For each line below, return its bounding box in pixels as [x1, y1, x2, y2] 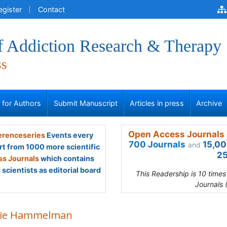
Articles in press [130, 99, 184, 107]
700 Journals [129, 139, 185, 149]
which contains [39, 154, 94, 163]
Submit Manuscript [53, 99, 118, 107]
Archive [196, 99, 222, 107]
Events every [45, 131, 93, 139]
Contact [38, 5, 65, 14]
